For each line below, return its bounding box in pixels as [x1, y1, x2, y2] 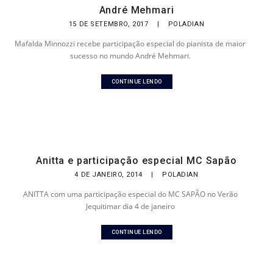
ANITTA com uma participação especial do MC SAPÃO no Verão [23, 189, 238, 199]
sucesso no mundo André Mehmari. [69, 51, 191, 61]
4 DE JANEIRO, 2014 [74, 171, 145, 179]
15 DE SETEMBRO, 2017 [68, 20, 151, 28]
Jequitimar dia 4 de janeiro [85, 201, 175, 211]
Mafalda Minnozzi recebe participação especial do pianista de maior [15, 38, 246, 49]
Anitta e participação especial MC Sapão [36, 155, 237, 166]
